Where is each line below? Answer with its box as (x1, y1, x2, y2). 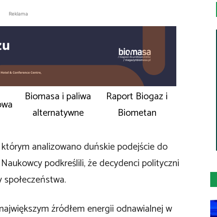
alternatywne (32, 105, 84, 121)
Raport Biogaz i (106, 88, 168, 105)
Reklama (9, 10, 28, 16)
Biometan (117, 105, 156, 121)
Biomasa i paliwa (25, 88, 91, 105)
